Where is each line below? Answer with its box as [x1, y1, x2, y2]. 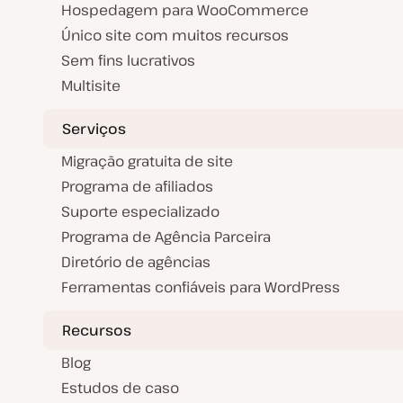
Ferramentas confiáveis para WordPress [61, 277, 340, 298]
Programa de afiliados [61, 176, 213, 197]
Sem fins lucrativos [61, 50, 195, 71]
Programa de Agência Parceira [61, 227, 271, 247]
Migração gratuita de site [61, 151, 233, 172]
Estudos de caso [61, 378, 179, 399]
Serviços [62, 118, 126, 139]
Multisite [61, 76, 121, 96]
